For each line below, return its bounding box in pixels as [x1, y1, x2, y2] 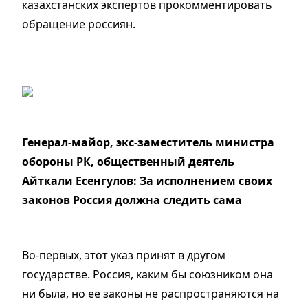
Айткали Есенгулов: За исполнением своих [22, 173, 272, 189]
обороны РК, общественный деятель [22, 154, 234, 170]
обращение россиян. [22, 16, 135, 32]
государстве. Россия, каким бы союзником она [22, 267, 273, 283]
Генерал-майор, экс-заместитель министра [22, 135, 274, 151]
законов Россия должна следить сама [22, 192, 242, 208]
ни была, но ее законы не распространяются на [22, 286, 279, 302]
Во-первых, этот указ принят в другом [22, 247, 225, 263]
